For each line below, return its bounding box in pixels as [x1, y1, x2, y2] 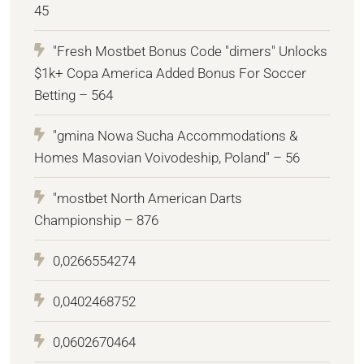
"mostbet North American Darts [53, 190, 242, 207]
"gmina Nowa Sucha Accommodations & [53, 128, 297, 145]
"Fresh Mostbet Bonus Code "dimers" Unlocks [53, 43, 327, 60]
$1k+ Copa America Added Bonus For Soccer [34, 65, 306, 82]
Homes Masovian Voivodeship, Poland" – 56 [34, 149, 300, 167]
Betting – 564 [34, 87, 113, 104]
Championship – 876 [34, 212, 158, 229]
